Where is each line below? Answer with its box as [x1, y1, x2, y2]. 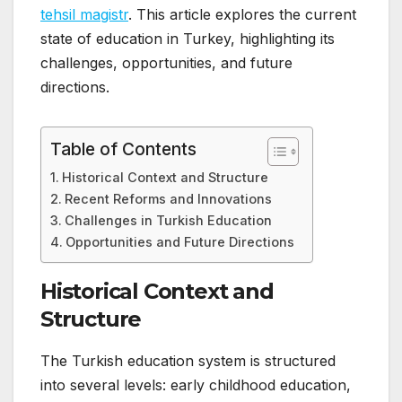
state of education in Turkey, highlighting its [40, 30, 335, 48]
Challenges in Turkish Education [64, 213, 272, 229]
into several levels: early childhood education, [40, 376, 351, 395]
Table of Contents [50, 138, 197, 161]
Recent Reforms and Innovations [64, 191, 272, 207]
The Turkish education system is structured [40, 352, 336, 371]
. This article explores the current [128, 5, 356, 24]
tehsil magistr [40, 5, 128, 24]
